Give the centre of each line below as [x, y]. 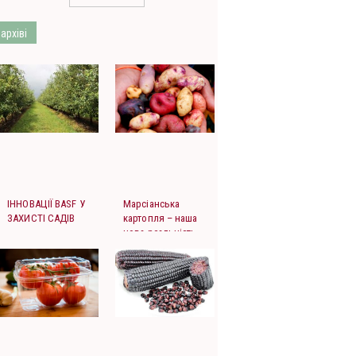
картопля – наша [161, 219]
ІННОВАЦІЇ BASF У [46, 204]
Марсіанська [152, 204]
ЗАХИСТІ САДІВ [41, 219]
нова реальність [160, 233]
